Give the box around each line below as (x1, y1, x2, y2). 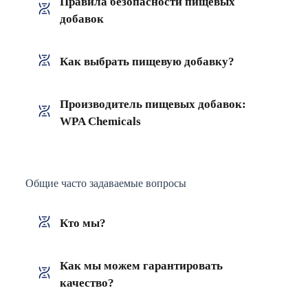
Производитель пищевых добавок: (59, 97, 246, 111)
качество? (59, 276, 114, 289)
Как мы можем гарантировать (59, 258, 223, 272)
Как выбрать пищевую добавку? (59, 54, 234, 68)
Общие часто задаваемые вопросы (25, 177, 186, 189)
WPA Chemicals (59, 114, 141, 128)
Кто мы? (59, 216, 106, 230)
